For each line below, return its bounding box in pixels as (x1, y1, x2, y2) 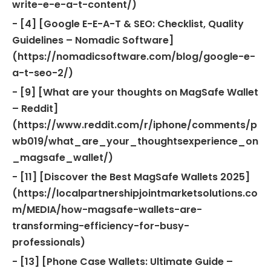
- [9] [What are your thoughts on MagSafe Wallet (12, 85, 258, 99)
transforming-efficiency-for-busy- (12, 218, 189, 233)
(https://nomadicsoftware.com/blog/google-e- (12, 49, 255, 64)
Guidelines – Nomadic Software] (12, 33, 174, 47)
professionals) (12, 235, 85, 249)
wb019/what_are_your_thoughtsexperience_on (12, 134, 258, 148)
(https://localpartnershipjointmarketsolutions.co (12, 186, 258, 200)
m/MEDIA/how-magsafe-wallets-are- (12, 202, 202, 217)
